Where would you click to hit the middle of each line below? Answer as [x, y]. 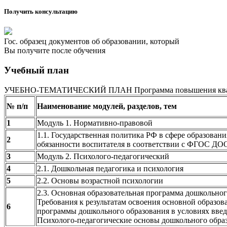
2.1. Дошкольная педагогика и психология [110, 168]
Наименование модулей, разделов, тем [107, 106]
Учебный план [36, 70]
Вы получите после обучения [55, 51]
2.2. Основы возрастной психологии [100, 180]
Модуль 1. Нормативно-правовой [95, 123]
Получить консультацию [41, 12]
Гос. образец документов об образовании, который [92, 42]
